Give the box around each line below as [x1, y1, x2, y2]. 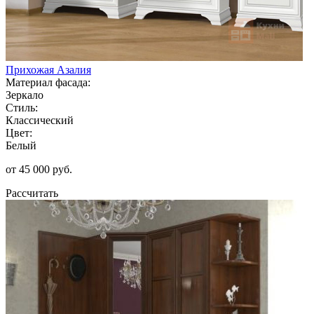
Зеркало [6, 88, 43, 101]
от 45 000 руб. [6, 163, 72, 175]
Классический [6, 114, 74, 126]
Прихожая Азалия [6, 63, 91, 76]
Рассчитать [6, 186, 58, 199]
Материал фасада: [6, 76, 90, 88]
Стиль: [6, 101, 38, 114]
